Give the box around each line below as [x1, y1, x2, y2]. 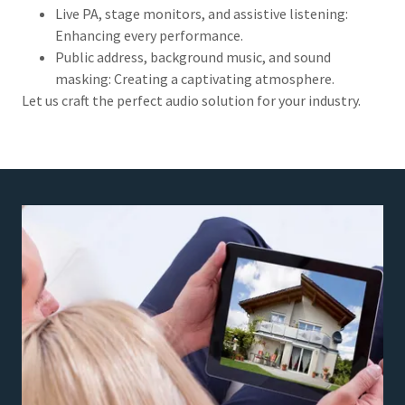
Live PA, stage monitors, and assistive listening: [54, 4, 348, 23]
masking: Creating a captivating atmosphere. [54, 69, 334, 88]
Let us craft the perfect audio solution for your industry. [22, 90, 363, 109]
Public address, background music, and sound [54, 47, 331, 66]
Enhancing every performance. [54, 25, 243, 44]
